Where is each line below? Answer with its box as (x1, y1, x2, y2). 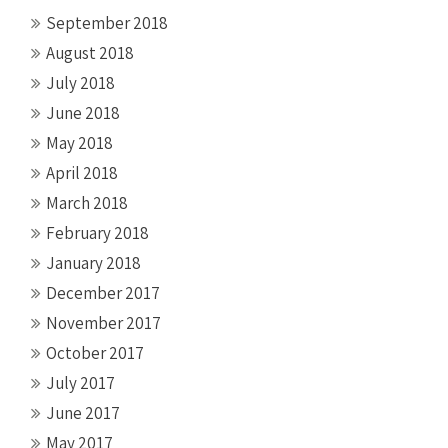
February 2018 (46, 221, 149, 244)
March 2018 (46, 191, 128, 214)
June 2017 (46, 401, 120, 424)
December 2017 (46, 281, 160, 304)
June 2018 (46, 101, 120, 124)
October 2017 (46, 341, 144, 364)
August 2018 (46, 41, 134, 64)
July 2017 (46, 371, 115, 394)
